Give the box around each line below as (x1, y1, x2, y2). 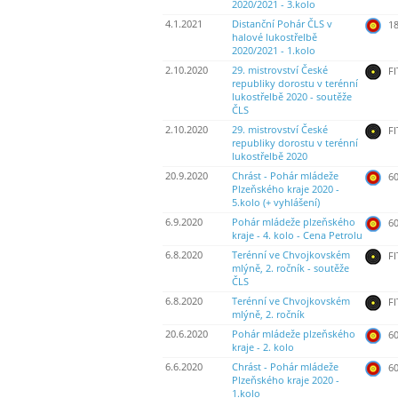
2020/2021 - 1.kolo (232, 44, 315, 58)
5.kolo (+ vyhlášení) (232, 196, 320, 210)
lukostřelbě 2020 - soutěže (232, 91, 352, 104)
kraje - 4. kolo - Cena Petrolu (232, 229, 362, 243)
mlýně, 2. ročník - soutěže (232, 262, 349, 275)
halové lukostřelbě (232, 31, 317, 44)
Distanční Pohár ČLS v (232, 18, 332, 31)
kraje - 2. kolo (232, 341, 294, 354)
